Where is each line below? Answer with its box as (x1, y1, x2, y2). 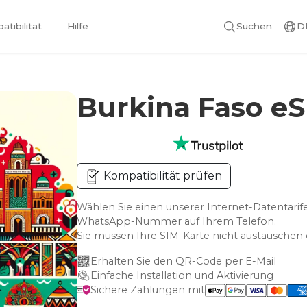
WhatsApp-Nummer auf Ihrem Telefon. (77, 215, 277, 228)
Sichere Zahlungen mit (90, 284, 206, 296)
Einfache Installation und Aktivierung (90, 269, 274, 282)
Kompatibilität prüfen (101, 169, 223, 182)
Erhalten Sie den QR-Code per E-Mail (90, 255, 277, 267)
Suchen (236, 20, 272, 32)
